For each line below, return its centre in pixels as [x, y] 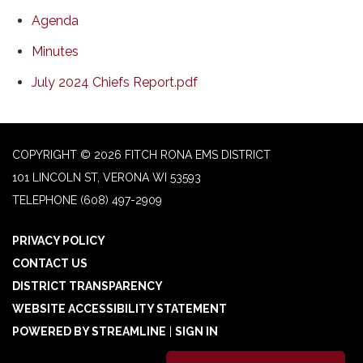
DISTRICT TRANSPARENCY [88, 286]
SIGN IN [196, 331]
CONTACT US [50, 263]
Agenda [55, 20]
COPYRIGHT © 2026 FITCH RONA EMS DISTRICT [141, 154]
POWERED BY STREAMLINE [89, 331]
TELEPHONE [45, 200]
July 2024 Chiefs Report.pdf [115, 82]
